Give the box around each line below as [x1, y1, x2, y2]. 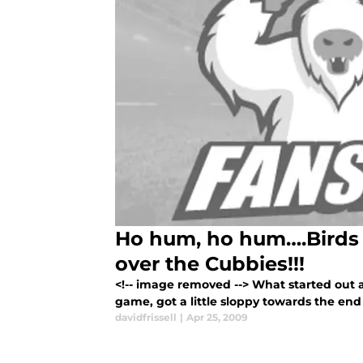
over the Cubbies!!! [115, 252, 305, 276]
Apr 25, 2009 [186, 311, 248, 324]
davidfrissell [115, 311, 177, 324]
